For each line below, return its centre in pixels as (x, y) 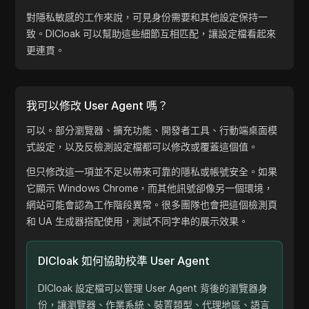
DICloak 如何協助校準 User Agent (124, 261)
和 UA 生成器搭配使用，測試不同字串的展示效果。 (138, 221)
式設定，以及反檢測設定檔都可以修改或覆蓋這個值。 (142, 147)
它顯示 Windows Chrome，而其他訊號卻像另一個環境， (150, 188)
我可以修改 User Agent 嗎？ (98, 106)
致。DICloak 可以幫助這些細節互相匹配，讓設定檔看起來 (151, 33)
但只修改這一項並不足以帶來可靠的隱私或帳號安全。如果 (152, 171)
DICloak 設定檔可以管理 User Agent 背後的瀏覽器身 (153, 288)
